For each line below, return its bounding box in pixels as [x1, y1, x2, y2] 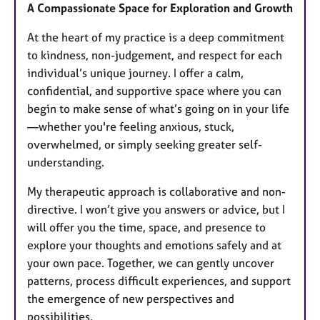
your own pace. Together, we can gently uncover [27, 256, 274, 271]
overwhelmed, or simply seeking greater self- [27, 137, 262, 152]
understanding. [27, 155, 104, 170]
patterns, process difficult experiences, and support [27, 274, 291, 289]
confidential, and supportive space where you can [27, 84, 281, 99]
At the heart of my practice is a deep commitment [27, 30, 284, 45]
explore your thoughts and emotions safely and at [27, 238, 281, 253]
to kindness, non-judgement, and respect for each [27, 48, 282, 63]
